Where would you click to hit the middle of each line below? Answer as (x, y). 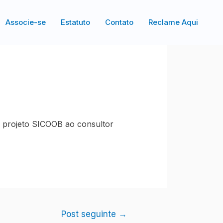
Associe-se (26, 22)
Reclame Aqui (173, 22)
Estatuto (75, 22)
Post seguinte (90, 214)
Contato (119, 22)
